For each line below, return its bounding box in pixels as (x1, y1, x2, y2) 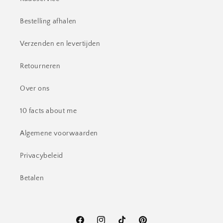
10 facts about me (20, 107, 77, 115)
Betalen (20, 174, 44, 182)
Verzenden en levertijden (20, 40, 101, 48)
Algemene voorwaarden (20, 129, 98, 137)
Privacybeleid (20, 152, 63, 160)
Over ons (20, 85, 50, 93)
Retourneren (20, 62, 61, 70)
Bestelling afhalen (20, 17, 77, 25)
